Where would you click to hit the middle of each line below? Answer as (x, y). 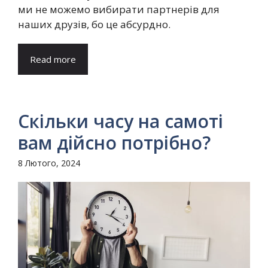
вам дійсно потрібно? (114, 142)
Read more (53, 59)
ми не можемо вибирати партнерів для (119, 9)
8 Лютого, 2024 (49, 163)
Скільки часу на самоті (121, 121)
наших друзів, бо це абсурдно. (95, 24)
